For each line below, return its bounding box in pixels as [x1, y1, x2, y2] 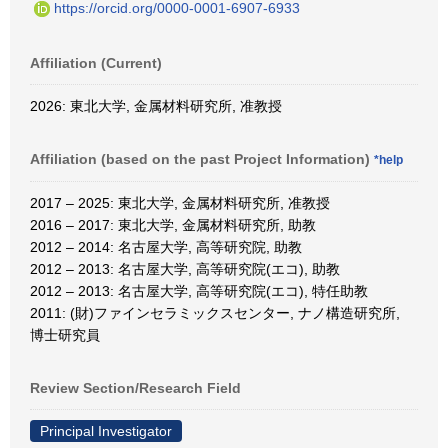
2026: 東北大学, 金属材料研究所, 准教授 [30, 98, 282, 115]
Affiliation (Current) [30, 55, 162, 72]
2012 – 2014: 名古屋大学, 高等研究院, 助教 [30, 239, 302, 256]
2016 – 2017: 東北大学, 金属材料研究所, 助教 [30, 217, 316, 234]
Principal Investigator [40, 423, 172, 440]
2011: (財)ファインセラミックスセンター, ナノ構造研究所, [30, 305, 400, 322]
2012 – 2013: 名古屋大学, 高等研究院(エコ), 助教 [30, 261, 340, 278]
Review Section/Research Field [30, 380, 241, 397]
